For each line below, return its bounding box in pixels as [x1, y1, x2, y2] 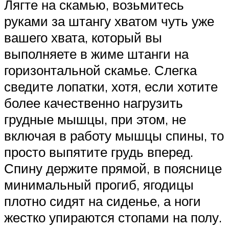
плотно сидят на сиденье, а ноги [4, 193, 201, 210]
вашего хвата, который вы [4, 29, 162, 46]
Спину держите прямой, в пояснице [4, 160, 222, 177]
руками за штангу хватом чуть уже [4, 13, 214, 30]
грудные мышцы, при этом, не [4, 111, 186, 128]
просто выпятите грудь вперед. [4, 144, 193, 161]
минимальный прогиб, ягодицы [4, 176, 194, 193]
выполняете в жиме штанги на [4, 45, 189, 62]
